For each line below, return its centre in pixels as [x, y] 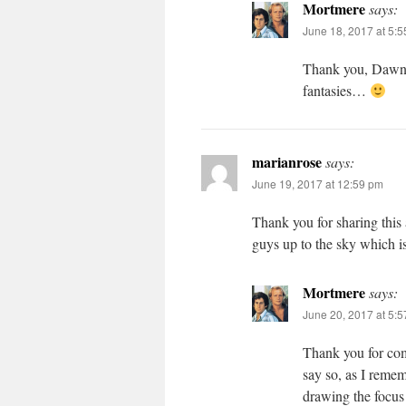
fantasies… [336, 91]
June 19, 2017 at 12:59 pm [318, 184]
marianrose [287, 162]
